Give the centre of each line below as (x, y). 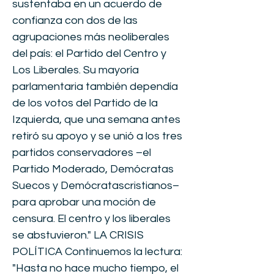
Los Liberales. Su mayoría (76, 70)
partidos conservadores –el (82, 153)
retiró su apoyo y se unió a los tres (97, 136)
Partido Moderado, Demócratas (93, 169)
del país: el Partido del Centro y (89, 54)
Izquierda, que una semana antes (96, 120)
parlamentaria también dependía (95, 87)
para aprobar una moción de (84, 202)
